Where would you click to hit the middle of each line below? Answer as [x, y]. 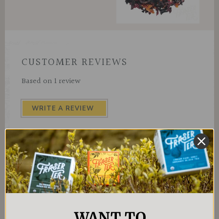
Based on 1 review [51, 82]
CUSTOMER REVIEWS [75, 62]
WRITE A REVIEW [63, 108]
